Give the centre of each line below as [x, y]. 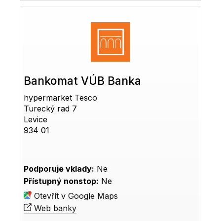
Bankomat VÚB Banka [83, 81]
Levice [36, 120]
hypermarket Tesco [61, 98]
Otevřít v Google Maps [75, 196]
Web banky [54, 208]
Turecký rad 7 [51, 109]
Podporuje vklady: [59, 169]
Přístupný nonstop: [61, 181]
